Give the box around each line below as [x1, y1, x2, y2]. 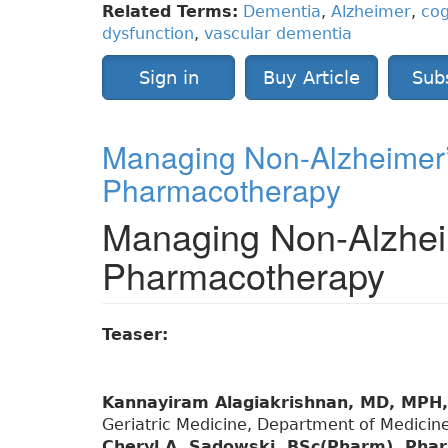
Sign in [138, 67, 199, 89]
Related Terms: [102, 2, 238, 22]
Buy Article [263, 67, 360, 89]
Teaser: [102, 325, 174, 345]
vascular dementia [204, 24, 352, 44]
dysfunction [102, 24, 194, 44]
